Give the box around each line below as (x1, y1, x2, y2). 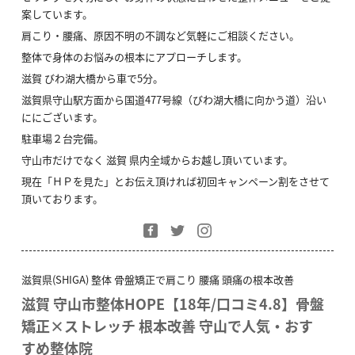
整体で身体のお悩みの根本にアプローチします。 (21, 48, 247, 64)
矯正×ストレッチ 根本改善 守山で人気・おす (21, 315, 313, 336)
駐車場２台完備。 (21, 130, 104, 146)
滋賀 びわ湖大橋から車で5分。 (21, 70, 163, 86)
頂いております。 (21, 190, 103, 206)
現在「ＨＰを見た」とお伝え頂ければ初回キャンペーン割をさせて (21, 173, 330, 189)
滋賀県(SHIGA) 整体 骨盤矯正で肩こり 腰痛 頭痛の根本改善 (21, 271, 294, 287)
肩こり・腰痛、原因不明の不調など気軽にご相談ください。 (21, 27, 300, 43)
